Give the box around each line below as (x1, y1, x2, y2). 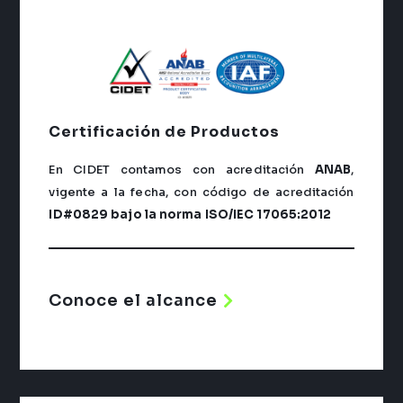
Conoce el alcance (49, 291, 219, 311)
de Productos (165, 121, 281, 141)
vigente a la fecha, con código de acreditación (49, 184, 354, 200)
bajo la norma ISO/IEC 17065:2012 (108, 206, 332, 222)
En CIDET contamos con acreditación (49, 161, 316, 177)
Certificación (49, 121, 166, 141)
